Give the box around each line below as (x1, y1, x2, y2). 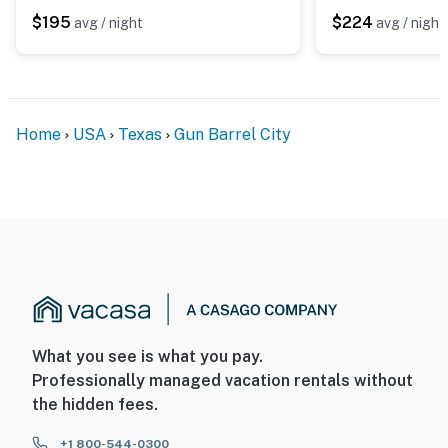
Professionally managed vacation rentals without (32, 371, 413, 391)
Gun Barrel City (174, 124, 291, 144)
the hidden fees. (32, 395, 158, 415)
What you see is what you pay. (32, 347, 263, 367)
